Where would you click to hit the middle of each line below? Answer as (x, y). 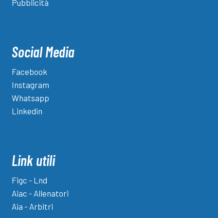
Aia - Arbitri (32, 207)
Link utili (33, 160)
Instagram (30, 85)
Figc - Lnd (29, 180)
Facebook (29, 72)
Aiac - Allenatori (40, 193)
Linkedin (27, 111)
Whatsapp (30, 98)
